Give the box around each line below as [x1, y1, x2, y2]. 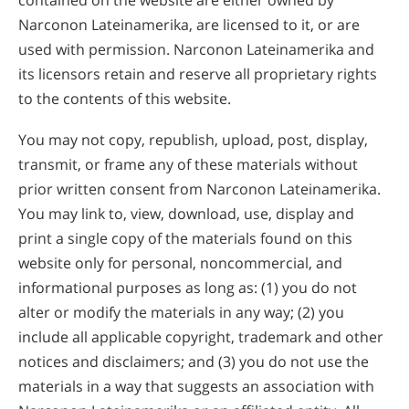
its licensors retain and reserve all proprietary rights [18, 64, 377, 85]
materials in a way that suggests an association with [18, 375, 374, 396]
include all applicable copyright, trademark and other [18, 326, 383, 347]
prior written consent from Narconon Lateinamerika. [18, 178, 381, 199]
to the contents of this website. [18, 89, 231, 110]
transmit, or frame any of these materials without [18, 153, 358, 174]
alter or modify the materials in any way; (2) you [18, 301, 344, 322]
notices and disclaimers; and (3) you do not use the [18, 351, 369, 372]
